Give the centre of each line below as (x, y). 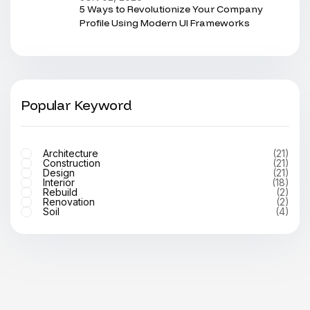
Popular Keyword (76, 105)
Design (59, 173)
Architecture (71, 153)
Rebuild (60, 192)
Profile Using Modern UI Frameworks (165, 23)
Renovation (69, 202)
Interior (59, 182)
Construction (72, 163)
